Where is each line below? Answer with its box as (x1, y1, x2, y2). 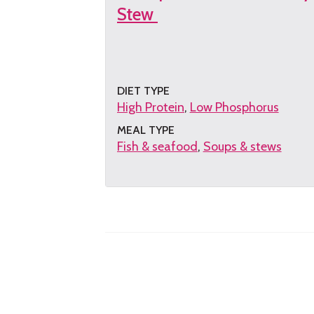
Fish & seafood (117, 139, 198, 155)
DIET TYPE (117, 84, 170, 98)
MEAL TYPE (117, 123, 175, 137)
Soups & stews (203, 139, 282, 155)
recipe (116, 214, 149, 230)
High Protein (117, 100, 184, 116)
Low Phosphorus (189, 100, 279, 116)
